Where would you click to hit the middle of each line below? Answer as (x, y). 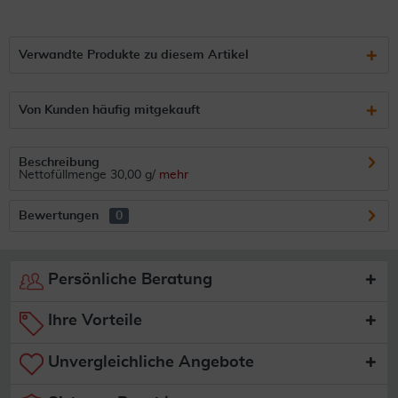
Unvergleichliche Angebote (149, 362)
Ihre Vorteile (93, 321)
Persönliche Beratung (128, 280)
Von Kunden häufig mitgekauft (109, 110)
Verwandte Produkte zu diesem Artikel (134, 55)
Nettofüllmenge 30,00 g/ (87, 175)
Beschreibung (59, 163)
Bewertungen (59, 216)
